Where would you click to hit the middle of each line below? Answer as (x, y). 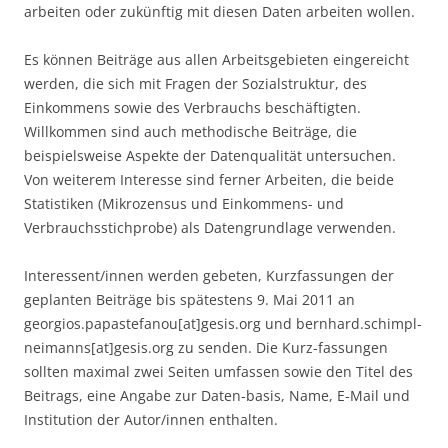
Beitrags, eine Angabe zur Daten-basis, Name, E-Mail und (217, 395)
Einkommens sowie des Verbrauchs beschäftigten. (192, 107)
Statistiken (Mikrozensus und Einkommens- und (184, 203)
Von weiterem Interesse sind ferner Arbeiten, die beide (209, 179)
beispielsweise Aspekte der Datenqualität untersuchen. (210, 155)
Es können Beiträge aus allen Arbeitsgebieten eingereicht (216, 59)
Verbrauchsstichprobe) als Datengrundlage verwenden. (210, 227)
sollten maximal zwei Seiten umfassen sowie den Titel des (218, 371)
